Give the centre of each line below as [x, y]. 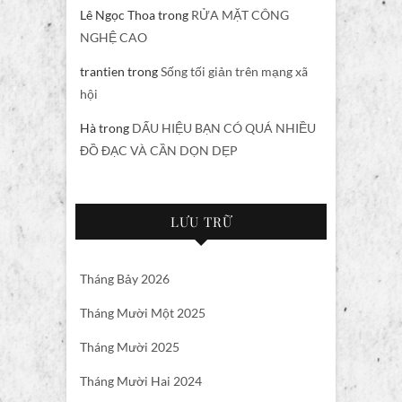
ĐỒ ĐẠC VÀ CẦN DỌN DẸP [159, 150]
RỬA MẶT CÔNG [240, 14]
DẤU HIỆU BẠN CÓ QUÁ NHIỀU [224, 127]
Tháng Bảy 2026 [125, 278]
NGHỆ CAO [114, 37]
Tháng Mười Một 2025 [143, 312]
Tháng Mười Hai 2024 [141, 380]
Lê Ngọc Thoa [118, 14]
